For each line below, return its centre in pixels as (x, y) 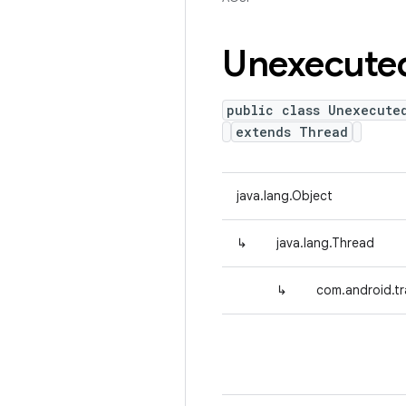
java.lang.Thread (325, 243)
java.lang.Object (285, 196)
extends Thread (292, 132)
